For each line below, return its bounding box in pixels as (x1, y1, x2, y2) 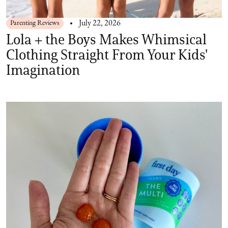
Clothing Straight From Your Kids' (6, 46, 208, 64)
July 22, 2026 (79, 19, 121, 28)
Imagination (6, 61, 80, 79)
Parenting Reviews (10, 19, 60, 27)
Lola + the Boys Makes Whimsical (6, 31, 207, 48)
